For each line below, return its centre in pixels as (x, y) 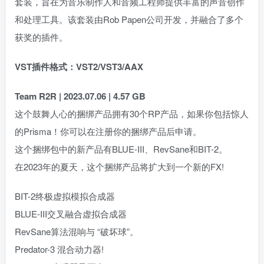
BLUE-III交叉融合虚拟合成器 (71, 214)
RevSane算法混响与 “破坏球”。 (77, 231)
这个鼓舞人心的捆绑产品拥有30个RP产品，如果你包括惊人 (132, 113)
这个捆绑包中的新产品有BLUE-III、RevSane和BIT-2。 (121, 149)
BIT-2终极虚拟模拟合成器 (65, 196)
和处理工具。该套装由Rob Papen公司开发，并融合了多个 (129, 19)
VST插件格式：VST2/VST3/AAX (79, 67)
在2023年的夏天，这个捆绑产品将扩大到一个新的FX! (119, 166)
